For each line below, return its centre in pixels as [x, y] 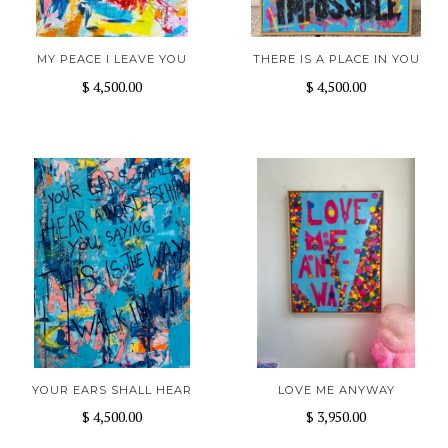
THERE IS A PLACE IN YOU [336, 59]
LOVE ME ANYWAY [336, 389]
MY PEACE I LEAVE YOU [112, 59]
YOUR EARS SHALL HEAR [112, 389]
